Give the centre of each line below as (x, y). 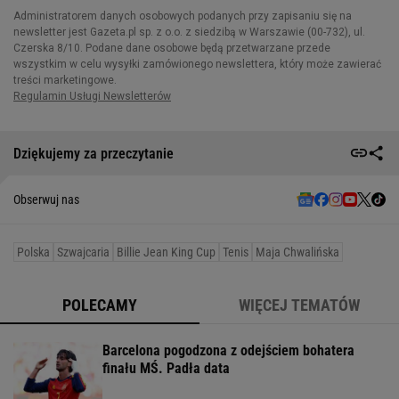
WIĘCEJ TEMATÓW (299, 305)
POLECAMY (100, 305)
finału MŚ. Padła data (166, 369)
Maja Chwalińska (297, 252)
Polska (33, 252)
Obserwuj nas (46, 200)
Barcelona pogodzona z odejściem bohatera (228, 351)
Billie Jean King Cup (166, 252)
